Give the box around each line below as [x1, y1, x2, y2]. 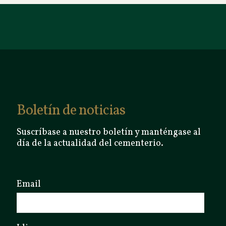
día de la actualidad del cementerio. [17, 137, 163, 150]
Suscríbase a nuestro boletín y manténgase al [17, 126, 201, 139]
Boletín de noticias [17, 100, 125, 121]
